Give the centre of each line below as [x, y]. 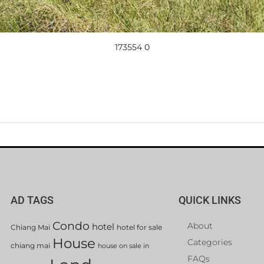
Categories [210, 242]
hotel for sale [139, 227]
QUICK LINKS [210, 200]
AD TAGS [32, 200]
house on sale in [123, 246]
